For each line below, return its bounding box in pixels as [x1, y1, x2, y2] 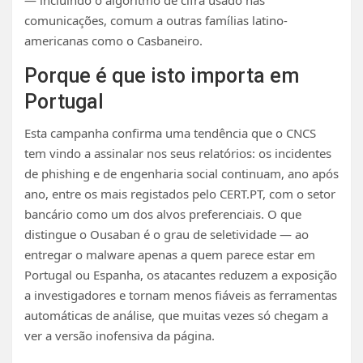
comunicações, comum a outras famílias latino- [24, 11, 288, 28]
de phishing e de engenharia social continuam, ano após [24, 164, 339, 181]
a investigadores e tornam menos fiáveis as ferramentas [24, 286, 337, 303]
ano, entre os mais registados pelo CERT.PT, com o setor [24, 185, 335, 202]
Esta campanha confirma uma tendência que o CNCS [24, 124, 316, 141]
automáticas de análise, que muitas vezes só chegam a [24, 306, 328, 323]
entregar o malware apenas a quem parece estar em [24, 246, 315, 263]
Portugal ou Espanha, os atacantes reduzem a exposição [24, 266, 337, 283]
